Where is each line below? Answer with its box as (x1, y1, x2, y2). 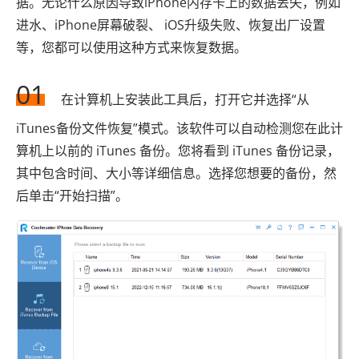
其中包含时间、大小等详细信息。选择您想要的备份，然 (16, 163, 337, 182)
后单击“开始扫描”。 (16, 186, 128, 204)
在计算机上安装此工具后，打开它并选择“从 (61, 90, 309, 108)
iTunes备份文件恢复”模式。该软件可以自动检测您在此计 (16, 119, 343, 137)
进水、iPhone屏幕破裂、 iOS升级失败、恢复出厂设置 (16, 15, 325, 34)
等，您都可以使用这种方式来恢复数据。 (16, 38, 247, 56)
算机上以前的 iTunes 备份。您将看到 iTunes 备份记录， (16, 141, 340, 159)
